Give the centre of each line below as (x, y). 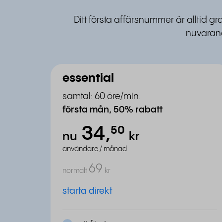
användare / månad (95, 149)
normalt (75, 171)
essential (88, 79)
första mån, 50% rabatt (112, 110)
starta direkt (87, 191)
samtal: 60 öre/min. (102, 96)
